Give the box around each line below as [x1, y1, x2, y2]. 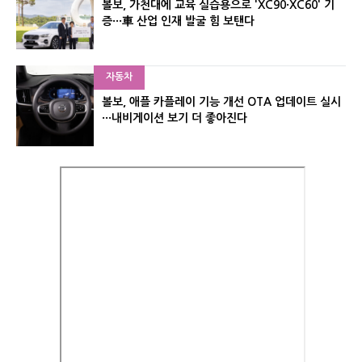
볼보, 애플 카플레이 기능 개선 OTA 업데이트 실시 [102, 96, 341, 107]
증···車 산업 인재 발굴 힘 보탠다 [102, 15, 255, 27]
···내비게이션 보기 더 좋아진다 [102, 112, 247, 124]
